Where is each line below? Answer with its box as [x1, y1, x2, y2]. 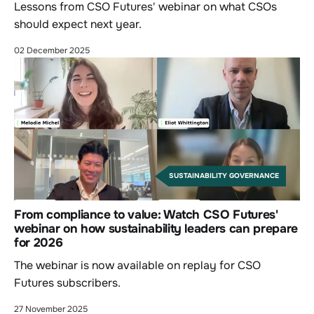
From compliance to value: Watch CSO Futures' [14, 207, 278, 223]
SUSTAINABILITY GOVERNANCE [169, 171, 279, 181]
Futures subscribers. [14, 275, 121, 291]
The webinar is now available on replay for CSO [14, 258, 261, 273]
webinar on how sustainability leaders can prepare [14, 221, 298, 237]
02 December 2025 [14, 45, 90, 57]
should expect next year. [14, 17, 142, 32]
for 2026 [14, 235, 63, 251]
